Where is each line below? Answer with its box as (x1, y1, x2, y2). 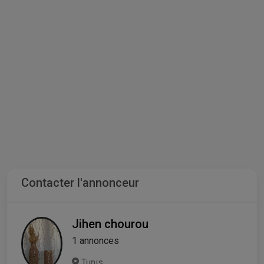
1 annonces (72, 235, 119, 247)
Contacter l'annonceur (21, 176, 139, 190)
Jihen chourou (72, 217, 148, 232)
